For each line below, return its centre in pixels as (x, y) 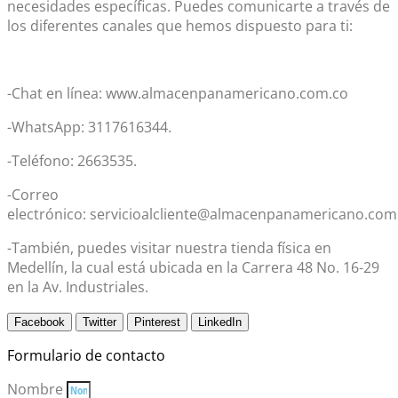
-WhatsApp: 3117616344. (89, 127)
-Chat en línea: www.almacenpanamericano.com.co (178, 94)
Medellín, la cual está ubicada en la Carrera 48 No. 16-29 (193, 268)
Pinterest (157, 322)
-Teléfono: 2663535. (72, 161)
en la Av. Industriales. (78, 287)
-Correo (33, 195)
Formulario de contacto (86, 356)
